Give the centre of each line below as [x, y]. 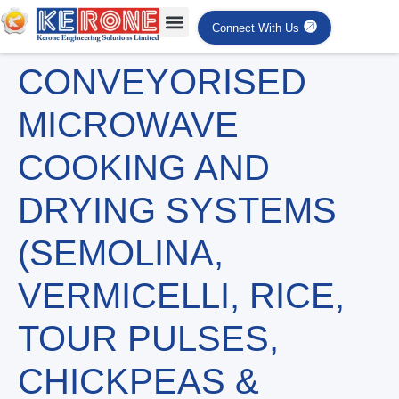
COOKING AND [144, 168]
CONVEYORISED [162, 82]
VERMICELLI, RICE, [181, 296]
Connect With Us [256, 28]
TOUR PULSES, [148, 339]
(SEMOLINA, [121, 253]
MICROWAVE [128, 125]
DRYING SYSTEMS [177, 211]
